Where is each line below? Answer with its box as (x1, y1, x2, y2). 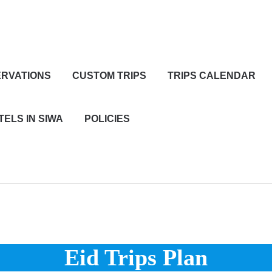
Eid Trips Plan (64, 245, 208, 270)
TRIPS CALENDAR (168, 70, 256, 81)
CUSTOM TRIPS (72, 70, 146, 81)
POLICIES (84, 114, 130, 124)
